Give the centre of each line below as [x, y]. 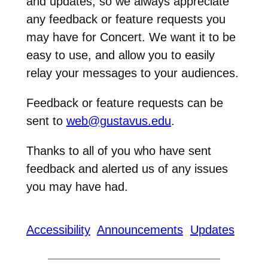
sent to [46, 121]
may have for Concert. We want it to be [131, 37]
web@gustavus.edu [118, 121]
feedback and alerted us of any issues [127, 168]
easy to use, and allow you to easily [120, 55]
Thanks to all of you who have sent [118, 150]
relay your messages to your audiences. [132, 73]
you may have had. [77, 186]
